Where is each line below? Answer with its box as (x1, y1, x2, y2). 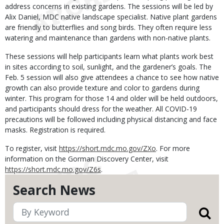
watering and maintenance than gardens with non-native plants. (5, 33, 210, 42)
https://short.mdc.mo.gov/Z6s (5, 164, 101, 174)
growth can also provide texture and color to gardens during (5, 83, 199, 92)
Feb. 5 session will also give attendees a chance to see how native (5, 72, 219, 82)
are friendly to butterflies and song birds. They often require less (5, 22, 212, 32)
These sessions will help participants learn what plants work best (5, 51, 213, 61)
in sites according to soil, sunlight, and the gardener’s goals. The (5, 62, 211, 71)
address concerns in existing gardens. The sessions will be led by (5, 1, 213, 11)
